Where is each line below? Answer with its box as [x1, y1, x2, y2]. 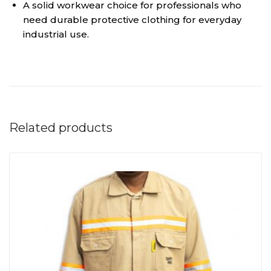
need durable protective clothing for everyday [22, 14, 241, 26]
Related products [9, 120, 113, 135]
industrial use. [22, 28, 89, 41]
